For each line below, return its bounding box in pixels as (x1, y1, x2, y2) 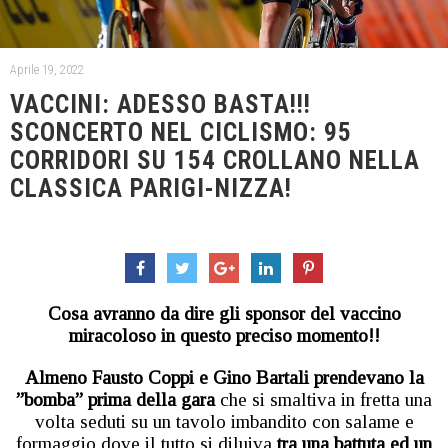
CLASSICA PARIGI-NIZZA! (10, 173, 292, 203)
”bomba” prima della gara (16, 388, 215, 410)
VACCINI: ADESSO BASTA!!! (10, 89, 311, 119)
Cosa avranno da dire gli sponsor (47, 302, 305, 324)
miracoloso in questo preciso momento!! (68, 324, 380, 346)
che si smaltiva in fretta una (215, 388, 432, 410)
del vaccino (309, 302, 401, 324)
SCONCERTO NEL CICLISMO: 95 (10, 117, 352, 147)
